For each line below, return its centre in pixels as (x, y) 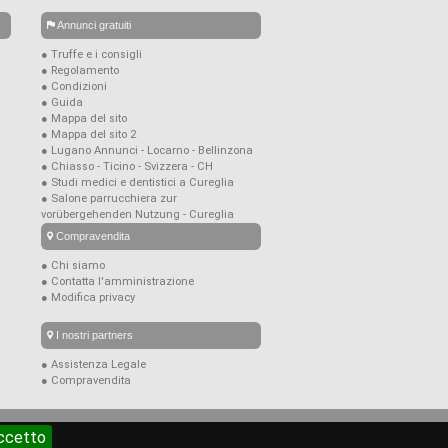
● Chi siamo (73, 266)
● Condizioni (74, 87)
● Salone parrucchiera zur (109, 199)
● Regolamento (80, 71)
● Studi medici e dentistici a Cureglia (137, 183)
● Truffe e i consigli (91, 55)
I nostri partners (93, 335)
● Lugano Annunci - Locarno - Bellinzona (147, 151)
